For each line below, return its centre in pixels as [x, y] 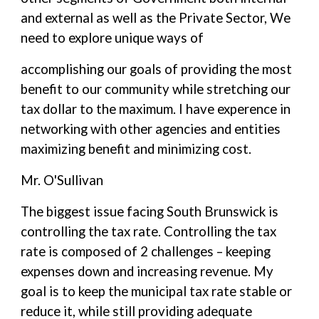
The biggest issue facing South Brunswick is [150, 211]
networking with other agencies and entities [151, 129]
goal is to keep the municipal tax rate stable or [157, 291]
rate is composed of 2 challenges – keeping [146, 251]
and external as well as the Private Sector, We [156, 18]
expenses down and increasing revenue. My [147, 271]
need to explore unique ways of [113, 38]
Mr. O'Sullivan [62, 180]
